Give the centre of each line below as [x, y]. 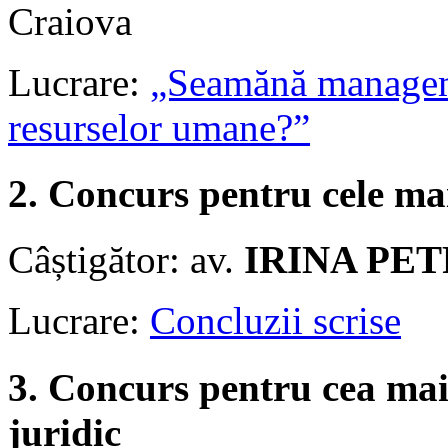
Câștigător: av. [126, 260]
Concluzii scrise [275, 321]
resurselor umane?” [159, 127]
